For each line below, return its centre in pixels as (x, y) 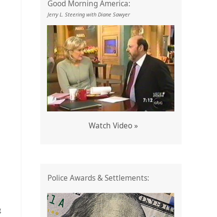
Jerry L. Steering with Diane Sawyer (88, 14)
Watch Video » (113, 125)
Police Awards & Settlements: (98, 178)
